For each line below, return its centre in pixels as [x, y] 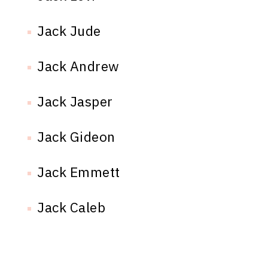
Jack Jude [69, 31]
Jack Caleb [71, 207]
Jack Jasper [75, 101]
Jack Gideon [76, 137]
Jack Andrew [78, 66]
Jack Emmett [79, 172]
